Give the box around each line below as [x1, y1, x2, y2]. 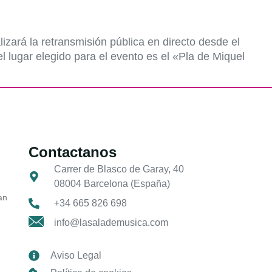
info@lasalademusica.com [53, 217, 168, 228]
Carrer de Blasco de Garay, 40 [53, 163, 184, 174]
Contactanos [29, 143, 117, 160]
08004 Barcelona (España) [53, 178, 170, 189]
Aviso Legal [50, 250, 101, 260]
